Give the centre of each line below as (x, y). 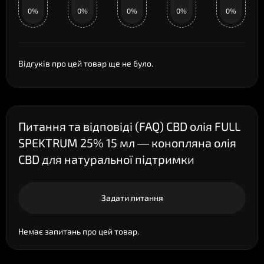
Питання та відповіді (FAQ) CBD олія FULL (129, 126)
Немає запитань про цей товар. (79, 231)
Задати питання (132, 198)
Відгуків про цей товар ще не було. (86, 63)
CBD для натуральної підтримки (106, 159)
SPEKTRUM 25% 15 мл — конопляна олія (127, 143)
